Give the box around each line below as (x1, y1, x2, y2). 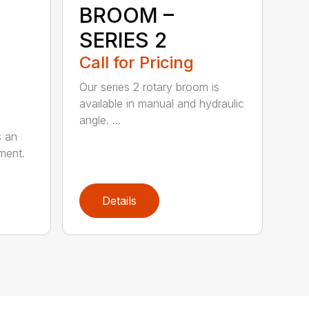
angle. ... (79, 112, 121, 127)
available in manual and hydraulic (79, 96, 245, 110)
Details (102, 193, 137, 208)
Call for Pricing (79, 52, 195, 72)
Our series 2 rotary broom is (79, 79, 220, 94)
